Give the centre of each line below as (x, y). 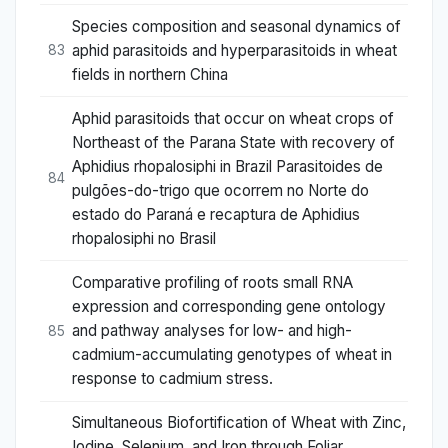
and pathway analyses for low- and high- (212, 331)
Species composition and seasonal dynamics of (236, 26)
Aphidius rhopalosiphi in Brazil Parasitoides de (227, 166)
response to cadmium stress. (172, 379)
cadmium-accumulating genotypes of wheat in (232, 355)
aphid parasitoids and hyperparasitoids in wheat (234, 50)
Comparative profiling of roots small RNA (212, 283)
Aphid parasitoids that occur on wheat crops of (233, 118)
